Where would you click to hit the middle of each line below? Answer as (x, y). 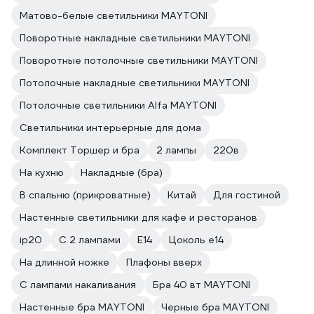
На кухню (42, 172)
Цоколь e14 (196, 240)
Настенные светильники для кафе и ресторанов (138, 217)
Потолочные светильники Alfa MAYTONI (118, 105)
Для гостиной (247, 195)
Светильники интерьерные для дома (110, 128)
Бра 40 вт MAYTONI (202, 285)
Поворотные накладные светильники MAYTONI (135, 38)
